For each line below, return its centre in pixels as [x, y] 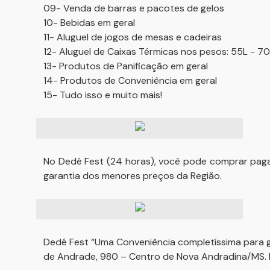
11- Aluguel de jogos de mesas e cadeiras [133, 37]
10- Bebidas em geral [89, 23]
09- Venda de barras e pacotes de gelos [134, 8]
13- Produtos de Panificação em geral [126, 66]
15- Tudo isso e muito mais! [103, 95]
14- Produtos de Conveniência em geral [130, 80]
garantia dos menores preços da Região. [133, 176]
